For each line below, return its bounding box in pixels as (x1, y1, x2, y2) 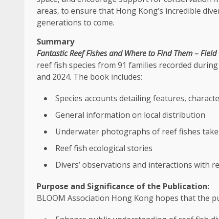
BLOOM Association (37, 193, 111, 203)
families (129, 60, 157, 70)
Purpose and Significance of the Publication (37, 181, 207, 192)
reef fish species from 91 (37, 60, 129, 70)
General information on (55, 109, 144, 120)
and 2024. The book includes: (37, 71, 142, 82)
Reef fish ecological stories (55, 143, 153, 153)
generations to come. (37, 17, 114, 28)
